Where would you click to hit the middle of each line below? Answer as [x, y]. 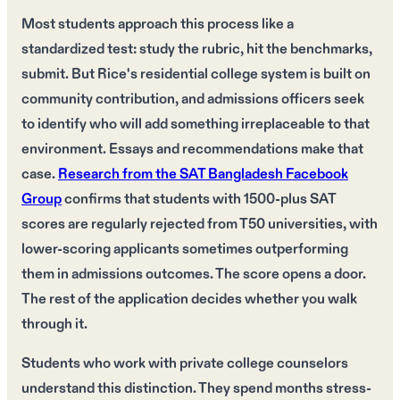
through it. [54, 324]
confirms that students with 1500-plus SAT [199, 199]
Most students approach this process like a [158, 24]
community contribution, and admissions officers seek [193, 99]
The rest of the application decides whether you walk [189, 299]
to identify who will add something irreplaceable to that [196, 124]
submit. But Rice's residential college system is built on [196, 74]
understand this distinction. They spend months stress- [196, 388]
